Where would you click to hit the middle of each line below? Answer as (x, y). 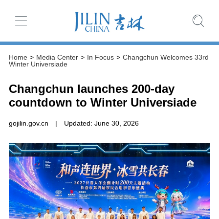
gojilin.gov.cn (28, 123)
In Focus (100, 57)
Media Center (57, 57)
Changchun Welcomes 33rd (165, 57)
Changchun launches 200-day (91, 88)
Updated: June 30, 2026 (101, 123)
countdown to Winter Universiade (102, 102)
